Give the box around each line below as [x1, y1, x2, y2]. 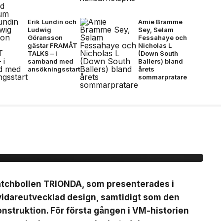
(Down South [138, 49, 178, 57]
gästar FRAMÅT [28, 41, 77, 49]
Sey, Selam [138, 26, 174, 34]
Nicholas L [138, 41, 172, 49]
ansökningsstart [28, 65, 80, 73]
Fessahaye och [138, 34, 187, 41]
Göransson [28, 34, 63, 41]
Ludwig [28, 26, 51, 34]
